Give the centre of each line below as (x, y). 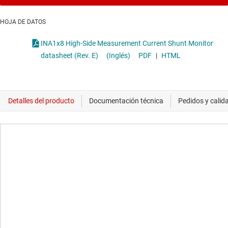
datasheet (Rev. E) (69, 56)
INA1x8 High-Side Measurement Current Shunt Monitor (115, 44)
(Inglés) (118, 56)
